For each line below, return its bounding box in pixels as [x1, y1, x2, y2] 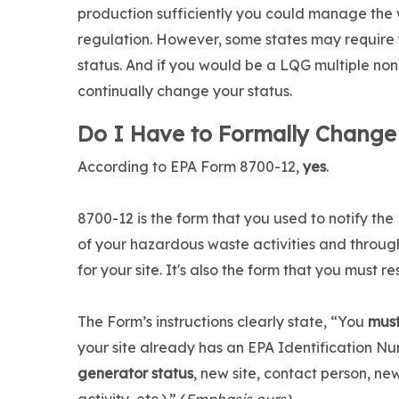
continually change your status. [77, 82, 292, 101]
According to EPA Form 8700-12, [77, 158, 303, 176]
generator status [77, 364, 193, 383]
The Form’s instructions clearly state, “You [77, 313, 368, 331]
